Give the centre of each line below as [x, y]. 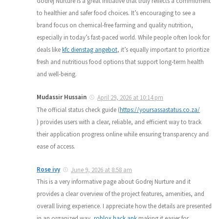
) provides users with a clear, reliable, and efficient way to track [119, 122]
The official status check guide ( [78, 109]
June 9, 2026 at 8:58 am [101, 170]
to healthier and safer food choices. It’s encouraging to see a [116, 13]
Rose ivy [48, 169]
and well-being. [57, 74]
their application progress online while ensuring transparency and [123, 134]
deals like [49, 49]
